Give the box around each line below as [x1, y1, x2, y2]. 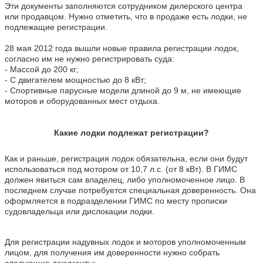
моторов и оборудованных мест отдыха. [5, 96, 160, 106]
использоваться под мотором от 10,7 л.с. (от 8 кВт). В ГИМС [5, 164, 237, 174]
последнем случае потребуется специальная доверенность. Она [5, 185, 256, 195]
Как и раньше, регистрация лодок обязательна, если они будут [5, 153, 248, 163]
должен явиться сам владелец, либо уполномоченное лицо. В [5, 174, 245, 184]
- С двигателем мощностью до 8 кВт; [5, 75, 146, 85]
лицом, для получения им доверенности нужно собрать [5, 247, 220, 257]
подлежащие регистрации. [5, 22, 107, 32]
